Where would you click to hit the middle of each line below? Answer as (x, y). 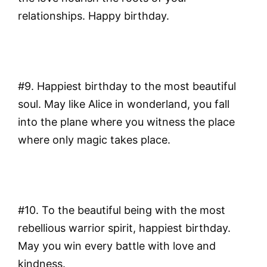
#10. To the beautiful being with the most (122, 210)
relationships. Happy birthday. (94, 16)
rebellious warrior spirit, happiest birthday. (124, 228)
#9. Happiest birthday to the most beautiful (127, 86)
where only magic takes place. (94, 140)
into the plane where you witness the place (126, 122)
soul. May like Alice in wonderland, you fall (124, 104)
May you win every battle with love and (117, 246)
